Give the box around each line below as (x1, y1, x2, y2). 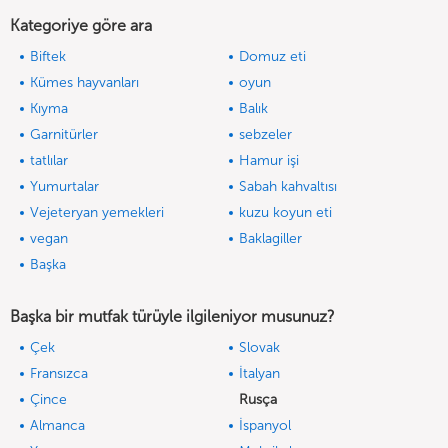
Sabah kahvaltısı (239, 178, 337, 196)
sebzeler (239, 126, 292, 144)
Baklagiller (239, 230, 302, 248)
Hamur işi (239, 152, 299, 170)
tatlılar (30, 152, 68, 170)
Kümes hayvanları (30, 74, 139, 92)
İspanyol (239, 417, 291, 435)
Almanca (30, 417, 85, 435)
